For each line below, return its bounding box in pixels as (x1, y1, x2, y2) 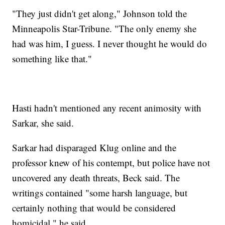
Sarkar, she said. (12, 117, 74, 130)
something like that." (12, 52, 92, 65)
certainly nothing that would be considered (12, 201, 176, 214)
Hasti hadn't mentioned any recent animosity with (12, 101, 202, 115)
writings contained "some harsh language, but (12, 186, 188, 199)
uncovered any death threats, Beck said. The (12, 171, 180, 184)
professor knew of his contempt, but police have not (12, 156, 210, 169)
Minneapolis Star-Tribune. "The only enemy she (12, 22, 197, 35)
